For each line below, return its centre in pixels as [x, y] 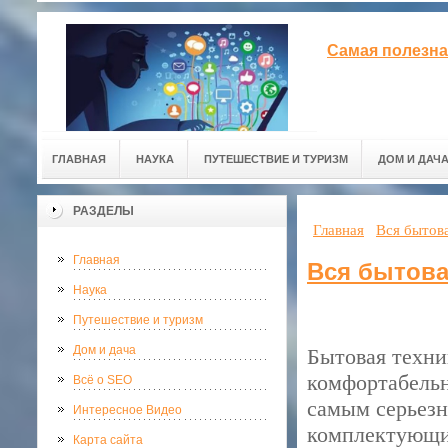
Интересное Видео [127, 410]
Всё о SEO [102, 380]
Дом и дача [104, 350]
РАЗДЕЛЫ [103, 211]
